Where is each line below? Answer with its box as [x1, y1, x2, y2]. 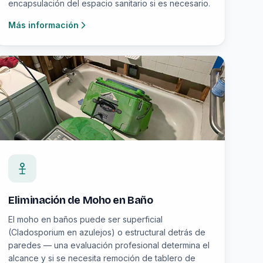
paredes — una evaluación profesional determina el [8, 240, 210, 250]
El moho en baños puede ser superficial [8, 214, 163, 224]
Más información [8, 20, 79, 30]
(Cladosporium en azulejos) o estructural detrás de [8, 227, 206, 237]
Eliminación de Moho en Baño [8, 194, 153, 207]
